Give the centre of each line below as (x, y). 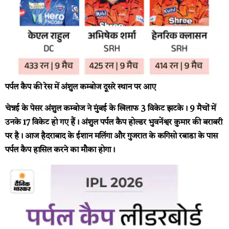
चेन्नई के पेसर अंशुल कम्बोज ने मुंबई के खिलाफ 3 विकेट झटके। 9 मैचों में (110, 109)
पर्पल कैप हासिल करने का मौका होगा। (60, 150)
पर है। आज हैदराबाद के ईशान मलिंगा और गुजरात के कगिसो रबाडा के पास (111, 136)
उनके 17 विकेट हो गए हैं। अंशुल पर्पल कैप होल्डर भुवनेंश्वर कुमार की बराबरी (114, 122)
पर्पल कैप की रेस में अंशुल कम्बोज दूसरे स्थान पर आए (81, 88)
